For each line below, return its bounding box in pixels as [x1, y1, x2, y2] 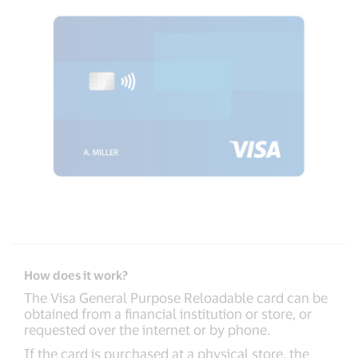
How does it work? [24, 267, 128, 282]
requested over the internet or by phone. [24, 320, 271, 337]
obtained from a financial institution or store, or [24, 304, 312, 321]
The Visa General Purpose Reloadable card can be [24, 288, 328, 305]
